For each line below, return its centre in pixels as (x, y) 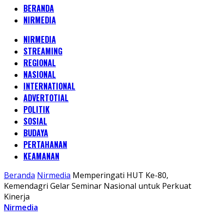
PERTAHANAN (45, 145)
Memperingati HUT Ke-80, (120, 175)
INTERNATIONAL (49, 86)
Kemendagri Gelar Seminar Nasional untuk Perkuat (98, 186)
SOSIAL (35, 121)
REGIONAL (40, 63)
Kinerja (17, 197)
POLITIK (36, 109)
